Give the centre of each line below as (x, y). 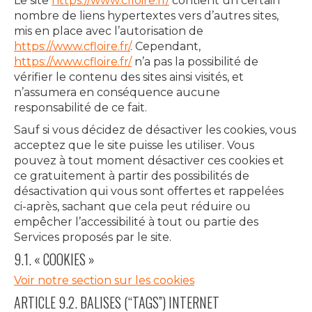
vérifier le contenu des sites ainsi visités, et (129, 77)
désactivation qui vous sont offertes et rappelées (149, 191)
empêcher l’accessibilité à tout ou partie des (136, 222)
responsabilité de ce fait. (80, 108)
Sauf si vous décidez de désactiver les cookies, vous (155, 130)
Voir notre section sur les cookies (104, 280)
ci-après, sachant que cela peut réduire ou (132, 206)
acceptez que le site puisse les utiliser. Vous (134, 145)
